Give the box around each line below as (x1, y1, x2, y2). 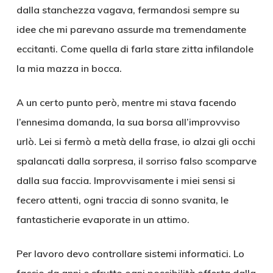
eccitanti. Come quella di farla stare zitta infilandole (16, 43, 253, 55)
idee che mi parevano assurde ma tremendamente (16, 23, 246, 35)
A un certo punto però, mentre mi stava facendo (16, 96, 236, 108)
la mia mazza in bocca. (16, 62, 122, 74)
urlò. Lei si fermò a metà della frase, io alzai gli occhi (16, 135, 255, 147)
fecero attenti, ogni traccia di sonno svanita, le (16, 194, 229, 206)
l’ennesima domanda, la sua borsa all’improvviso (16, 116, 240, 128)
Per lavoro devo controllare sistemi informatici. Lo (16, 247, 244, 260)
